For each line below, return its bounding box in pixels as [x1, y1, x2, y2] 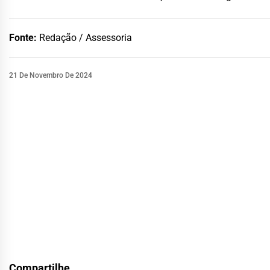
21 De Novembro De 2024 [9, 71, 92, 80]
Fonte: [9, 31, 39, 43]
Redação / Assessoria [39, 31, 132, 43]
